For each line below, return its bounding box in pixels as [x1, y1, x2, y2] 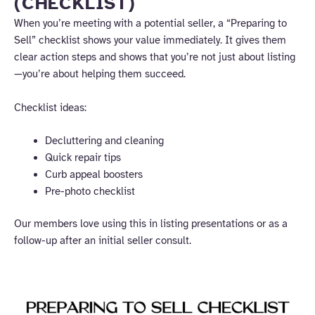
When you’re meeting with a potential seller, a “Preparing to [14, 17, 287, 30]
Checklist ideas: [14, 101, 86, 114]
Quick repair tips [44, 150, 121, 164]
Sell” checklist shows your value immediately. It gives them [14, 34, 286, 47]
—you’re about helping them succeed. [14, 67, 186, 81]
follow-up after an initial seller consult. [14, 233, 191, 247]
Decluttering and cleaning [44, 134, 164, 147]
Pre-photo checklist [44, 184, 135, 198]
